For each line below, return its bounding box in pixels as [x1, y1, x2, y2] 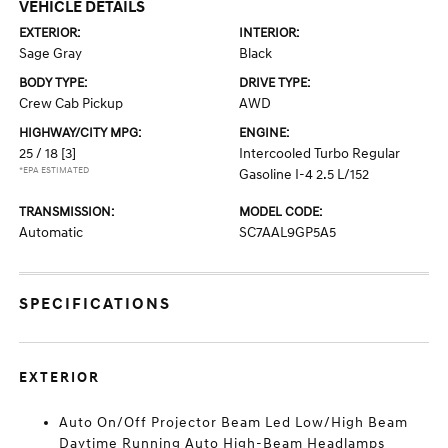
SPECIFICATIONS [19, 294, 172, 314]
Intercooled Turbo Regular [239, 145, 400, 162]
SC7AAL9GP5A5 [239, 224, 336, 241]
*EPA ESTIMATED [19, 165, 90, 176]
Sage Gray [19, 45, 83, 62]
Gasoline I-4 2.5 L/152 [239, 166, 369, 183]
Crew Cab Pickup [19, 95, 124, 112]
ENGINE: [239, 125, 289, 141]
